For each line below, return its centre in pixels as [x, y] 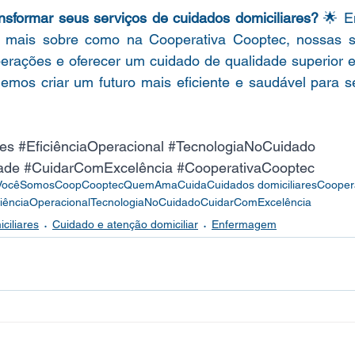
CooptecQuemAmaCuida [144, 184]
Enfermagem [244, 225]
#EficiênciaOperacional [91, 146]
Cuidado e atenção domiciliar [125, 225]
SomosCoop [51, 184]
